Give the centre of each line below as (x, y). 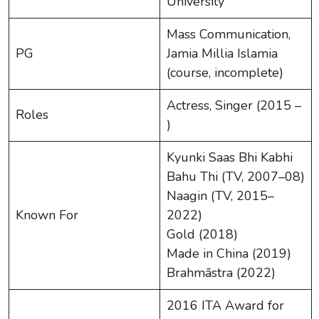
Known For (47, 215)
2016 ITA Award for (225, 305)
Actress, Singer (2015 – (234, 105)
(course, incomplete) (225, 72)
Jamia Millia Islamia (222, 53)
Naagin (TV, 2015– (220, 195)
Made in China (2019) (229, 253)
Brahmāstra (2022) (221, 272)
